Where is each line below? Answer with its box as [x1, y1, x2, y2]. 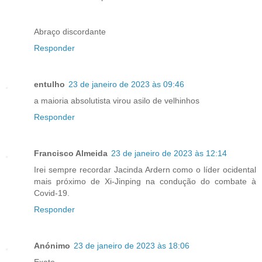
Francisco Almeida [34, 148, 108, 158]
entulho [34, 79, 65, 89]
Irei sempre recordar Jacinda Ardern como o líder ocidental [34, 164, 256, 174]
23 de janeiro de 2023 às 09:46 [68, 79, 184, 89]
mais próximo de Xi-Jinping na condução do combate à [34, 176, 256, 186]
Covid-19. [34, 188, 70, 198]
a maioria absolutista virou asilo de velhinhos [34, 95, 199, 105]
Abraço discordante [34, 26, 106, 36]
